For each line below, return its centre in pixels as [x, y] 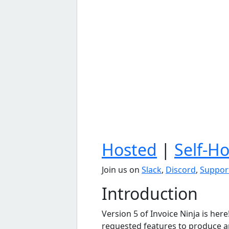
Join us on [122, 169]
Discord [181, 169]
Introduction [150, 193]
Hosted [129, 149]
